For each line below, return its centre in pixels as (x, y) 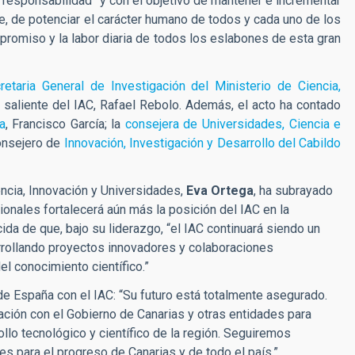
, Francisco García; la (65, 124)
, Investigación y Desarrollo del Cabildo (232, 143)
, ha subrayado (293, 190)
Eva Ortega (220, 190)
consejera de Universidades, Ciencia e (233, 124)
